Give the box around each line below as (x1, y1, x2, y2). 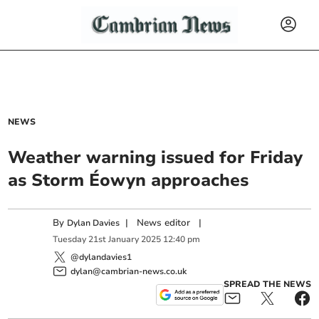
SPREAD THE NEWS (223, 278, 311, 290)
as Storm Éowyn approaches (8, 169, 249, 192)
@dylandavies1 (70, 251, 132, 263)
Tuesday (53, 234, 87, 246)
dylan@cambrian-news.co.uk (70, 265, 187, 277)
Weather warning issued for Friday (8, 146, 303, 169)
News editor (137, 216, 191, 229)
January (108, 234, 140, 246)
